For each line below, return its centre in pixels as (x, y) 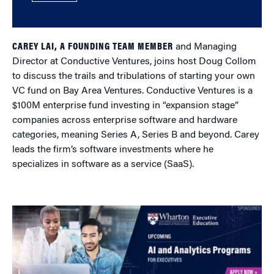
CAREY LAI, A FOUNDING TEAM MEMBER (93, 47)
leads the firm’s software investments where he (113, 150)
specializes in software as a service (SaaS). (103, 165)
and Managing (205, 47)
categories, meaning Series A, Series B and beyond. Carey (136, 135)
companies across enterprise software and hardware (125, 120)
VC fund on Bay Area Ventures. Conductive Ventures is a (132, 91)
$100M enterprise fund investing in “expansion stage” (125, 106)
